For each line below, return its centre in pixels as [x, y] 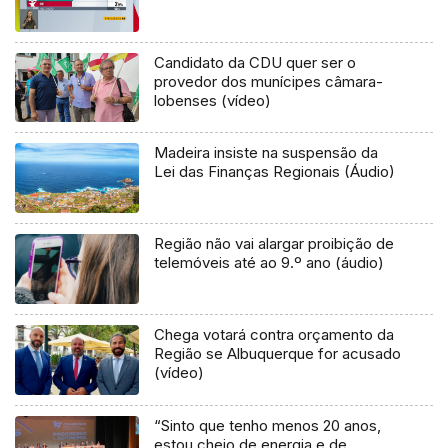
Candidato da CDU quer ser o [255, 62]
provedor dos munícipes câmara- [269, 81]
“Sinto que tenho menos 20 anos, [268, 426]
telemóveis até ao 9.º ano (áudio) [269, 263]
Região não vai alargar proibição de [274, 244]
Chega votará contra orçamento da [274, 335]
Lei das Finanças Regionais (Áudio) [275, 172]
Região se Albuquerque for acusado [278, 354]
